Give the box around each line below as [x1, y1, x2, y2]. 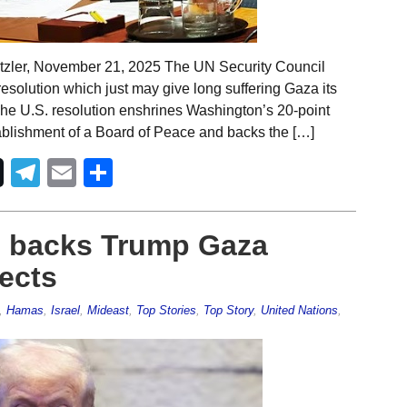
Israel [50, 303, 80, 317]
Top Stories [135, 303, 196, 317]
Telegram [39, 155, 161, 189]
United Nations [260, 303, 338, 317]
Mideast [86, 303, 129, 317]
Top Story [203, 303, 253, 317]
